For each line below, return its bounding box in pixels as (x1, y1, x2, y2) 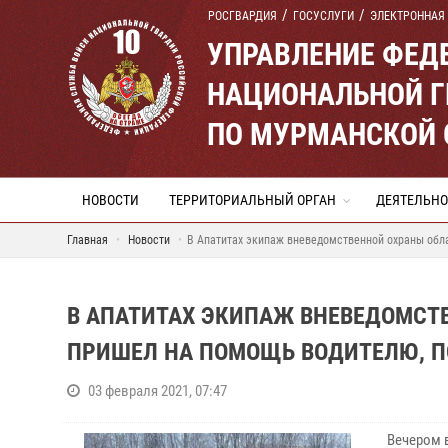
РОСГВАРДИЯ (208, 9, 277, 23)
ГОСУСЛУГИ (293, 9, 354, 23)
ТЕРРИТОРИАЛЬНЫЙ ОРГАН (169, 192, 336, 208)
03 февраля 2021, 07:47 (88, 382, 227, 400)
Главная (67, 233, 108, 247)
